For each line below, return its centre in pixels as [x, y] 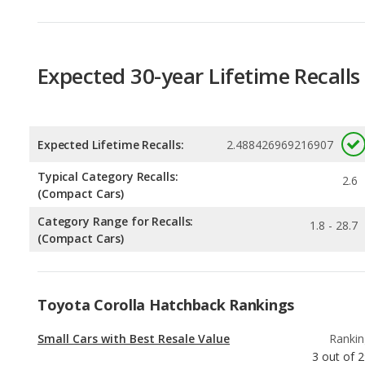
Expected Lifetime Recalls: [111, 71]
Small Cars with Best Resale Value [134, 265]
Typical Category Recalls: [108, 103]
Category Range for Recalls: [116, 147]
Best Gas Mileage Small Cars [118, 312]
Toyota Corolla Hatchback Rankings [166, 231]
